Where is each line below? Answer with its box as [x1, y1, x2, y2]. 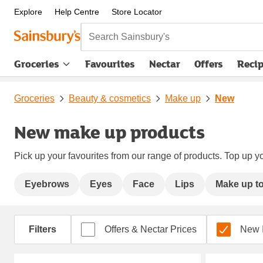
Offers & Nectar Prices [104, 224, 197, 234]
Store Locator [111, 7, 162, 16]
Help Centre [54, 7, 99, 16]
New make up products [14, 119, 205, 144]
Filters [29, 224, 56, 234]
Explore [14, 7, 42, 16]
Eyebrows [24, 178, 69, 189]
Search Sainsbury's [80, 23, 170, 38]
